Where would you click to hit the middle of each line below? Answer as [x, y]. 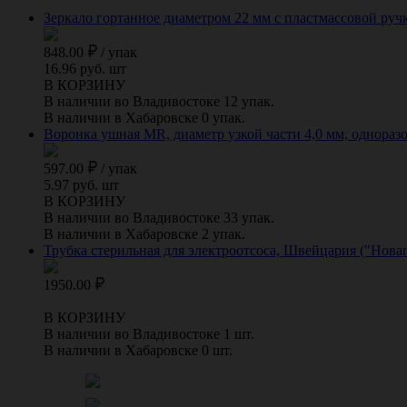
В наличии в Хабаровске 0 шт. [138, 350]
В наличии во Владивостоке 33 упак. [159, 217]
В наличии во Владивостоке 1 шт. [149, 333]
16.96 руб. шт [85, 68]
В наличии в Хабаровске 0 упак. [144, 117]
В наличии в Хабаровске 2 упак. [144, 233]
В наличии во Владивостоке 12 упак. [159, 101]
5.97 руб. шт [81, 184]
